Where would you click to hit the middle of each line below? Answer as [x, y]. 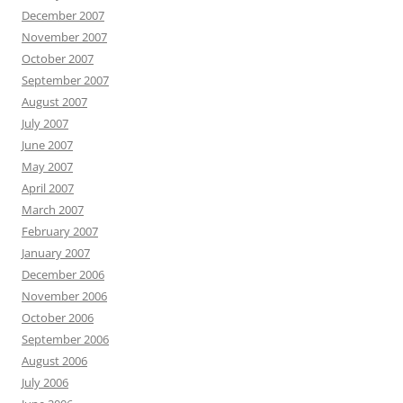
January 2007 [56, 253]
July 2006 [45, 382]
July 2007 [45, 123]
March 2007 [53, 210]
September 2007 [65, 80]
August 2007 [54, 102]
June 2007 [47, 145]
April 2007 [48, 188]
